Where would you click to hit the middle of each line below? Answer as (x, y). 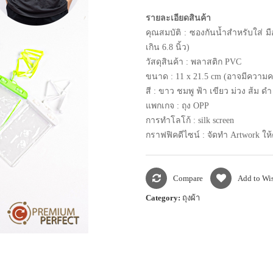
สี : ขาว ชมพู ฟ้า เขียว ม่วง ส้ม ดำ (209, 91)
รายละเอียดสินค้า (178, 18)
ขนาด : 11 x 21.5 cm (185, 76)
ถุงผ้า (191, 198)
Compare (188, 178)
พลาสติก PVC (216, 62)
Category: (164, 198)
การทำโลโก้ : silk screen (190, 120)
